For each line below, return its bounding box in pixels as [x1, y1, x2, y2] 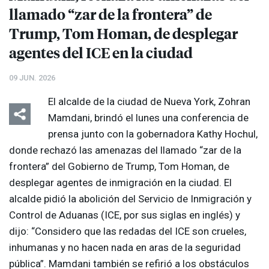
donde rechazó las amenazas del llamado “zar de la [9, 144, 241, 157]
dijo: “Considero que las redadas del [9, 225, 175, 238]
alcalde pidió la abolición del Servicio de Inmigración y [9, 193, 252, 205]
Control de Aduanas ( [9, 209, 104, 222]
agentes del [9, 43, 86, 62]
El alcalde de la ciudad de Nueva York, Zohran [48, 95, 250, 108]
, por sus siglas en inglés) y [119, 209, 240, 222]
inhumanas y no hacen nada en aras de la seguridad [9, 241, 241, 254]
